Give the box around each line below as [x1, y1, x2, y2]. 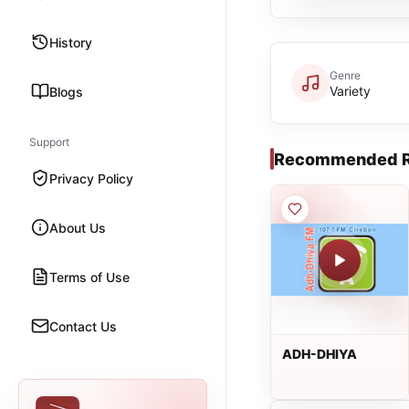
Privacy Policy [49, 170, 133, 186]
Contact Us [49, 318, 117, 334]
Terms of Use [49, 268, 130, 285]
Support [29, 135, 69, 149]
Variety [330, 82, 371, 99]
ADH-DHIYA [282, 346, 357, 362]
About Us [49, 219, 106, 236]
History [49, 34, 92, 50]
